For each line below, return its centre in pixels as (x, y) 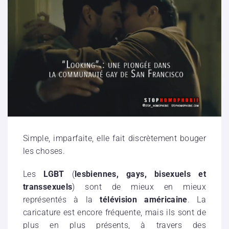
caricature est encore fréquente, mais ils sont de (114, 213)
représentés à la (62, 200)
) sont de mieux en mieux (139, 187)
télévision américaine (144, 200)
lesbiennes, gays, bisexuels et (140, 174)
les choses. (44, 151)
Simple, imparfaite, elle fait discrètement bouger (114, 139)
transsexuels (48, 187)
